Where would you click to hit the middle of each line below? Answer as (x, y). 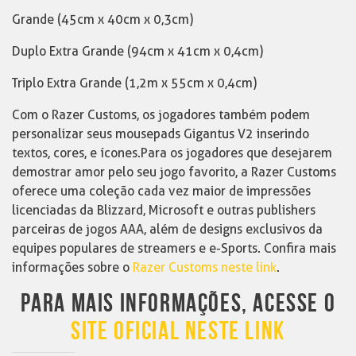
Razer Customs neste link (205, 267)
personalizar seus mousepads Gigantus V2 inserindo (161, 133)
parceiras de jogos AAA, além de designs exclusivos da (167, 229)
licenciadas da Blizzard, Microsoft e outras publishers (164, 210)
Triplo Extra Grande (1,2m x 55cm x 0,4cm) (134, 83)
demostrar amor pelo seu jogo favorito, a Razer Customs (174, 172)
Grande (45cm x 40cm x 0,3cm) (103, 19)
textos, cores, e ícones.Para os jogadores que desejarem (172, 153)
